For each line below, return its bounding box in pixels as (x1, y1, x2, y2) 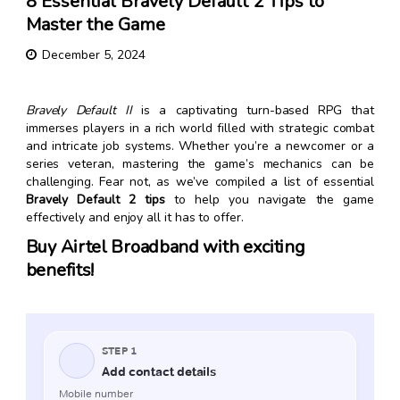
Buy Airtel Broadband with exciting (25, 235, 305, 260)
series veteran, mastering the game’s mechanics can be (25, 155, 375, 173)
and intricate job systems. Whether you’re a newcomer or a (25, 137, 375, 155)
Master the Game (25, 12, 165, 37)
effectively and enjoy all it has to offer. (25, 209, 244, 227)
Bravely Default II (25, 102, 133, 120)
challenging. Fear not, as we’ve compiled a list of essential (25, 173, 375, 191)
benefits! (25, 258, 95, 283)
